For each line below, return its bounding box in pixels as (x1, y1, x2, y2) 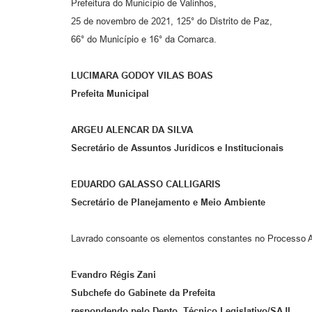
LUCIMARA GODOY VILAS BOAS (71, 70, 213, 81)
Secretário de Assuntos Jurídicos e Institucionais (71, 143, 283, 154)
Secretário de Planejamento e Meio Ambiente (71, 197, 265, 208)
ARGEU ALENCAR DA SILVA (71, 125, 193, 136)
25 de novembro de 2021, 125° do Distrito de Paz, (71, 16, 272, 27)
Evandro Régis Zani (71, 270, 156, 281)
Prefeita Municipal (71, 88, 149, 100)
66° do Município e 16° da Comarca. (71, 34, 217, 45)
